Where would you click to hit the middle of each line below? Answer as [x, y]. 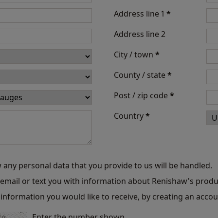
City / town [135, 54]
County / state [141, 75]
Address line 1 [140, 14]
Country [130, 116]
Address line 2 [140, 34]
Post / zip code [142, 95]
